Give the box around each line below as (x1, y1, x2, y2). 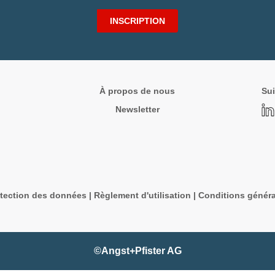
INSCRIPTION (109, 16, 165, 26)
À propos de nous (99, 86, 176, 96)
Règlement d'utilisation (93, 190, 191, 200)
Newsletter (115, 104, 160, 114)
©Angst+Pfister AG (93, 246, 182, 256)
